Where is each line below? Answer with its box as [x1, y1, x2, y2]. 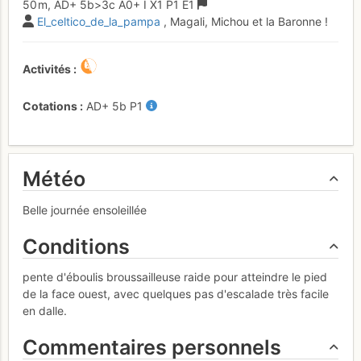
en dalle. [23, 304, 67, 318]
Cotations [23, 98, 77, 113]
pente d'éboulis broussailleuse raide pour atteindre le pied [23, 270, 327, 284]
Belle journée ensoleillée [23, 202, 147, 217]
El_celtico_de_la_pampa [37, 14, 160, 28]
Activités [23, 61, 71, 76]
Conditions [23, 234, 130, 259]
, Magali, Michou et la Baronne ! [164, 14, 328, 28]
